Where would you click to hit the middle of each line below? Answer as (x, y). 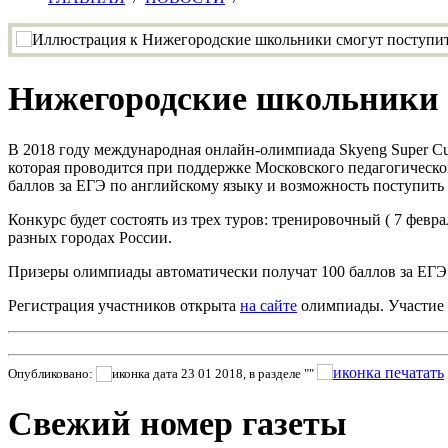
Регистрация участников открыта (124, 305)
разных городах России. (90, 237)
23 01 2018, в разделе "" (247, 374)
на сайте (268, 305)
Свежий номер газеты (177, 424)
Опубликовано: (52, 374)
